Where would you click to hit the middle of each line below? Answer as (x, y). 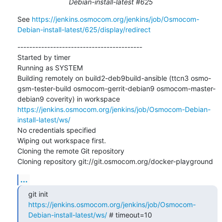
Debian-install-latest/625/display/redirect (84, 29)
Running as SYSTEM (50, 67)
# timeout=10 (129, 215)
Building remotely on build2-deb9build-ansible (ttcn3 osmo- (114, 78)
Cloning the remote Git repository (71, 151)
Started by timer (44, 57)
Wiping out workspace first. (61, 140)
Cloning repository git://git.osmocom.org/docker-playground (115, 161)
